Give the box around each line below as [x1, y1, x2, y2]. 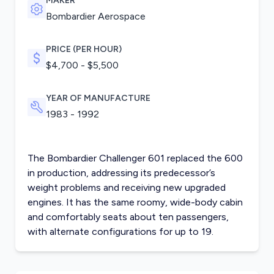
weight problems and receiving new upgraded [27, 182, 226, 194]
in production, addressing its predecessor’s [27, 167, 215, 179]
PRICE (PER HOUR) [45, 44, 122, 55]
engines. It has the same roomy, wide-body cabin [27, 196, 243, 209]
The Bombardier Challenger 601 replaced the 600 [27, 152, 243, 165]
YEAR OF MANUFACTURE [45, 93, 150, 104]
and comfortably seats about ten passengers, [27, 211, 229, 223]
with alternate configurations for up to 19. [27, 226, 213, 238]
